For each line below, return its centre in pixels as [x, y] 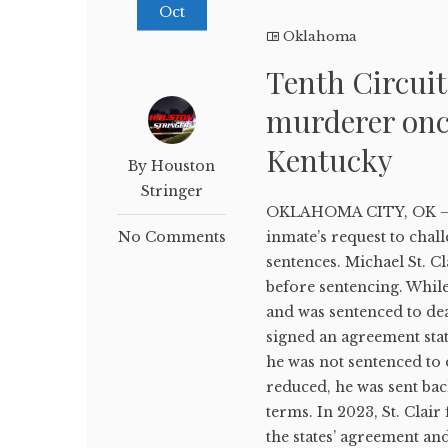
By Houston [172, 165]
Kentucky [330, 159]
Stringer [171, 190]
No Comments [171, 236]
